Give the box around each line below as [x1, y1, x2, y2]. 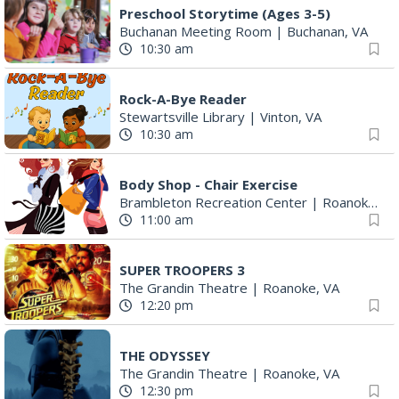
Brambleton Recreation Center [119, 193, 307, 212]
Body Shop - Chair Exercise [119, 175, 297, 194]
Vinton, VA [260, 108, 322, 126]
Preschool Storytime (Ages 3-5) [119, 4, 330, 23]
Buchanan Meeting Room [119, 22, 272, 41]
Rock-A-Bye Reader [119, 90, 247, 109]
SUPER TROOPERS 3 [119, 261, 245, 280]
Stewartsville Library [119, 108, 245, 126]
